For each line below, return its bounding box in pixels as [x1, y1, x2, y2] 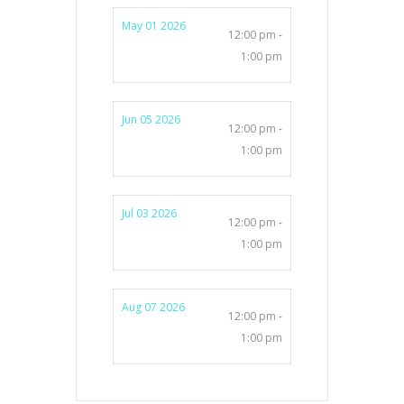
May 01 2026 [122, 18, 186, 34]
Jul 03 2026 [122, 206, 177, 222]
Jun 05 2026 [122, 112, 180, 128]
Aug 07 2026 [122, 299, 185, 316]
